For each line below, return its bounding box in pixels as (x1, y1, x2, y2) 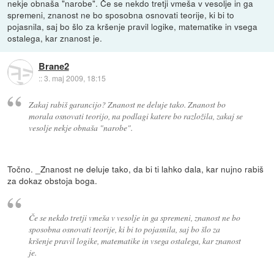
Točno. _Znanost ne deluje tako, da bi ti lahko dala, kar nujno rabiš (7, 163, 264, 176)
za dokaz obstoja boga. (7, 174, 98, 187)
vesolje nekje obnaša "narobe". (28, 122, 133, 134)
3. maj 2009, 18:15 (43, 72, 106, 83)
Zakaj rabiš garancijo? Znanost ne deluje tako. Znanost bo (28, 98, 226, 111)
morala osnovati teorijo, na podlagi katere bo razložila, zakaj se (28, 110, 243, 122)
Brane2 (38, 59, 69, 73)
